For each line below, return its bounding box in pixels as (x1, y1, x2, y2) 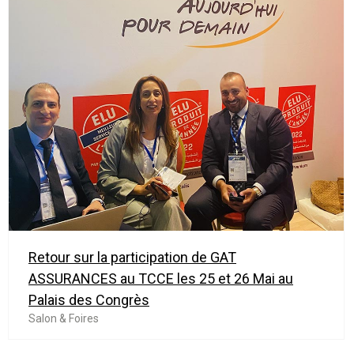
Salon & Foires (28, 312, 99, 326)
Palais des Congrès (28, 292, 149, 309)
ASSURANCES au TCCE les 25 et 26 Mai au (28, 270, 293, 288)
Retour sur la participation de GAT (28, 249, 236, 266)
